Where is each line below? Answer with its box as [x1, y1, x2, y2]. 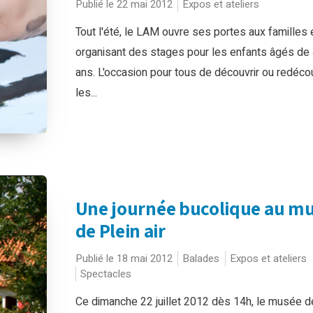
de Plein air [75, 217, 166, 243]
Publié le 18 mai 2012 [75, 250, 173, 266]
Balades [182, 250, 219, 266]
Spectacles [80, 265, 131, 282]
